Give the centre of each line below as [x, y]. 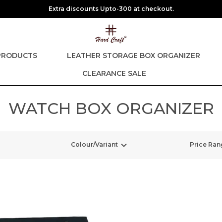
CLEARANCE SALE [114, 73]
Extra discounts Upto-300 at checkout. [111, 9]
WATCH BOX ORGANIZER [111, 108]
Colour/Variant [94, 145]
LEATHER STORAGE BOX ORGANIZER [134, 55]
